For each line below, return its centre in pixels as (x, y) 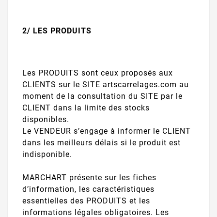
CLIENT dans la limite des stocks (86, 108)
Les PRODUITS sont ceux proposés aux (98, 73)
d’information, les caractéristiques (88, 189)
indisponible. (47, 155)
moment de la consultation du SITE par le (102, 96)
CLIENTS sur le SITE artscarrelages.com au (106, 85)
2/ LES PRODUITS (57, 31)
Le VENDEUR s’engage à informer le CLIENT (107, 131)
